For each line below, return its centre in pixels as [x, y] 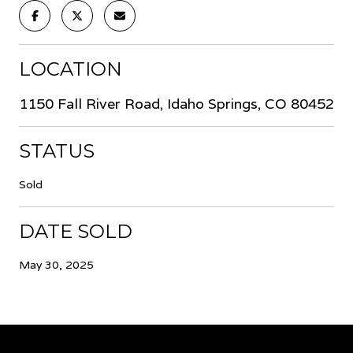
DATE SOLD [76, 231]
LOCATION [71, 69]
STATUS [57, 150]
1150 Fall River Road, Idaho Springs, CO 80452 [176, 103]
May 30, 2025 [56, 264]
